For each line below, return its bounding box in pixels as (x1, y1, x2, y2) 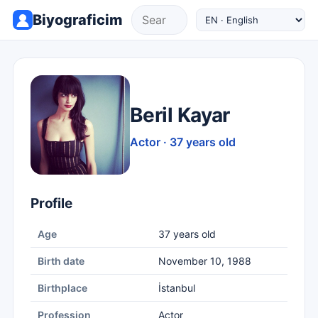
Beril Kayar (130, 102, 230, 127)
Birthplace (38, 282, 87, 294)
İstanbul (158, 282, 195, 294)
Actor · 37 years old (130, 134, 236, 149)
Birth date (38, 255, 84, 267)
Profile (31, 195, 72, 212)
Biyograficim (33, 11, 123, 28)
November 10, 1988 (158, 255, 251, 267)
